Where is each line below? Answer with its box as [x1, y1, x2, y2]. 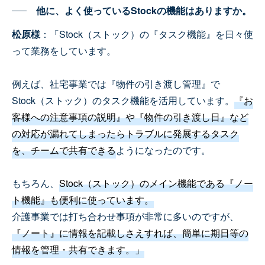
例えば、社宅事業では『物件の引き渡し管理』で [12, 77, 220, 91]
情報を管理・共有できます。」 [12, 243, 144, 257]
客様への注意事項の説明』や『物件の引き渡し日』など [12, 110, 248, 124]
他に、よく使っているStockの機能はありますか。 [36, 4, 251, 18]
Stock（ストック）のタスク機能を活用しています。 [12, 93, 234, 108]
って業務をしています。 [12, 44, 116, 58]
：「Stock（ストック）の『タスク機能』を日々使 [40, 27, 253, 41]
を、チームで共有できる [12, 143, 116, 157]
